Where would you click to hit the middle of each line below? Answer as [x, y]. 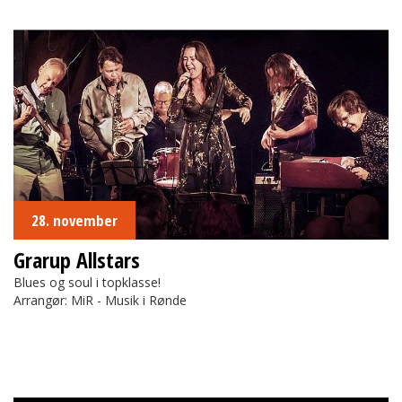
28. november [74, 220]
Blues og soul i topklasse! [87, 282]
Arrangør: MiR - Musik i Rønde [100, 300]
